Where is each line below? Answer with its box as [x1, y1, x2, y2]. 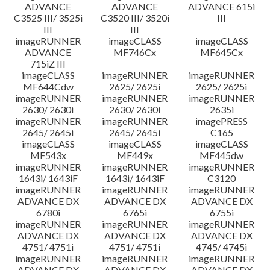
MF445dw [199, 149, 244, 161]
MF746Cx [113, 46, 157, 58]
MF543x [30, 149, 66, 161]
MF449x [116, 149, 153, 161]
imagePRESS [195, 115, 248, 127]
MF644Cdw [22, 81, 74, 92]
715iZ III [30, 58, 66, 69]
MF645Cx [200, 46, 243, 58]
